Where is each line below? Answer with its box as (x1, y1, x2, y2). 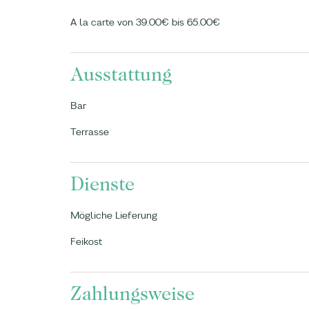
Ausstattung (70, 63, 172, 86)
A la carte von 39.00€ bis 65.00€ (70, 16, 220, 28)
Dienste (70, 173, 134, 195)
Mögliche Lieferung (70, 209, 157, 221)
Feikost (70, 235, 102, 248)
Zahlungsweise (70, 283, 195, 305)
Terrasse (70, 126, 109, 138)
